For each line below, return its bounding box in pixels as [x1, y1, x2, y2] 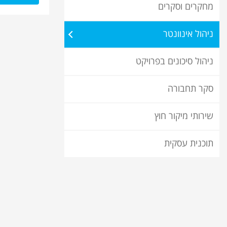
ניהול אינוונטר [163, 29, 213, 40]
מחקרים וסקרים [158, 2, 213, 13]
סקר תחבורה [168, 84, 213, 95]
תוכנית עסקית [164, 138, 213, 149]
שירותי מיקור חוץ [155, 111, 213, 122]
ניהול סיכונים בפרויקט [136, 56, 213, 67]
